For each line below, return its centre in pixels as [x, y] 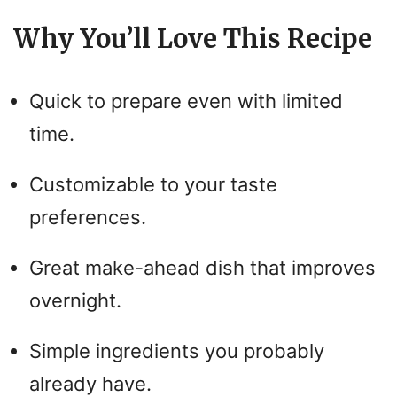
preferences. [88, 217]
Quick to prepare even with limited [186, 101]
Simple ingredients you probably [177, 351]
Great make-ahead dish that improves [202, 268]
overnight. [75, 300]
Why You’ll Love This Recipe [193, 39]
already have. [90, 384]
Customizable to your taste [153, 184]
